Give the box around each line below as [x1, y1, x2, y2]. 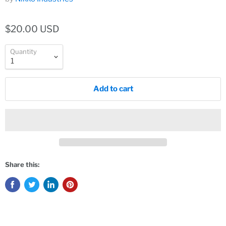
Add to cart [93, 84, 133, 93]
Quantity [10, 47, 37, 55]
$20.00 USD [5, 23, 60, 35]
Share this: [5, 160, 39, 169]
